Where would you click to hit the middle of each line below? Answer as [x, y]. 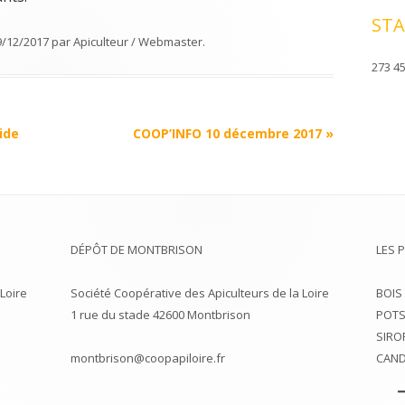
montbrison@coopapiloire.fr [148, 358]
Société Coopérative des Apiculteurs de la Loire [200, 293]
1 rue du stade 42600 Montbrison [161, 315]
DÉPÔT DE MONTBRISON [137, 250]
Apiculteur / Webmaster [138, 42]
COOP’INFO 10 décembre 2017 [229, 133]
